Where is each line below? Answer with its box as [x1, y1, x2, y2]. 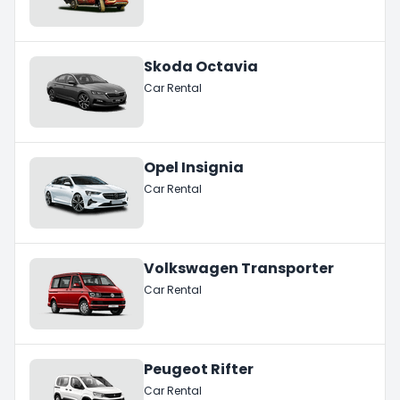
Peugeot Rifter [144, 358, 254, 379]
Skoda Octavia [144, 55, 258, 77]
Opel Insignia [144, 156, 244, 178]
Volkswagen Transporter [144, 257, 334, 279]
